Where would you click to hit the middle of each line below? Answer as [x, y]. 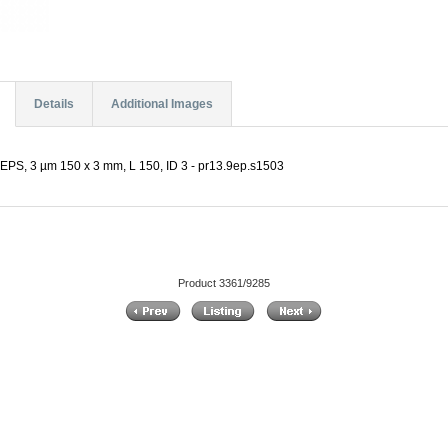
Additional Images [161, 104]
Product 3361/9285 [223, 282]
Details [53, 104]
